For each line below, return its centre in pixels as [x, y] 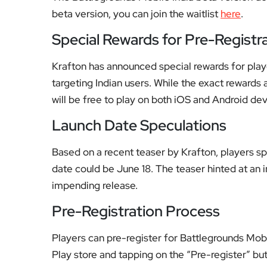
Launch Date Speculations [139, 125]
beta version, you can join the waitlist [136, 14]
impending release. [95, 185]
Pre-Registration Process [136, 211]
